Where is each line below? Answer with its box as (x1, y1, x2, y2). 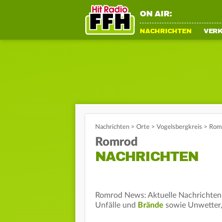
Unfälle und (95, 201, 138, 209)
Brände (138, 201, 164, 209)
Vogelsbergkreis (157, 124, 202, 130)
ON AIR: (140, 9, 172, 19)
